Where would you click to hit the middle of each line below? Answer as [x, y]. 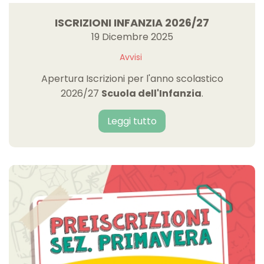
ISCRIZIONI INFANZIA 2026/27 [132, 22]
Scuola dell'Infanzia [151, 93]
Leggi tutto [132, 121]
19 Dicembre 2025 [132, 37]
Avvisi [131, 57]
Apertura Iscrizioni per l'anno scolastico [132, 78]
